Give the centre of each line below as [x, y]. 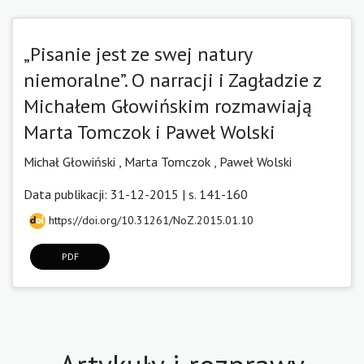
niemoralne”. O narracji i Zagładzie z [172, 80]
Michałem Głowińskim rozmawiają [168, 106]
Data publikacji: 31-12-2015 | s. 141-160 [136, 194]
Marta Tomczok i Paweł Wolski [149, 132]
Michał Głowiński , [74, 161]
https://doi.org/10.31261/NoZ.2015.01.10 [149, 220]
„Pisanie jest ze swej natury [138, 54]
